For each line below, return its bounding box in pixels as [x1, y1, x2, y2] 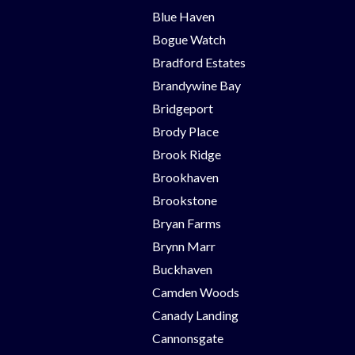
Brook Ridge [152, 146, 221, 162]
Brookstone [152, 192, 217, 208]
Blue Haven [152, 8, 215, 24]
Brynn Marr [152, 238, 216, 254]
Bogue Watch [152, 31, 226, 47]
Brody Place [152, 123, 219, 139]
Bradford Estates [152, 54, 246, 70]
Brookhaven [152, 169, 219, 185]
